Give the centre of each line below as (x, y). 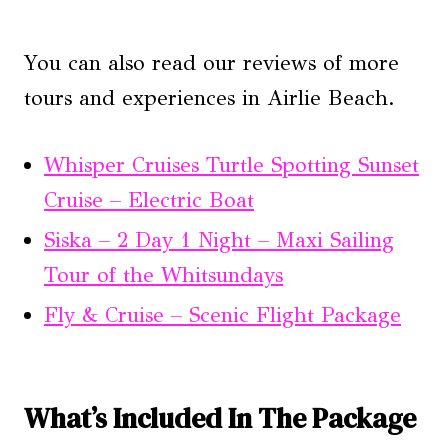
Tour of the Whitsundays (163, 275)
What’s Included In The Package (220, 418)
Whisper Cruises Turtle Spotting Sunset (231, 165)
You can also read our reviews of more (211, 63)
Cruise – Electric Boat (149, 200)
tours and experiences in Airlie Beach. (209, 98)
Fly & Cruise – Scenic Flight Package (222, 315)
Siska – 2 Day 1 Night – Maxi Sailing (219, 240)
